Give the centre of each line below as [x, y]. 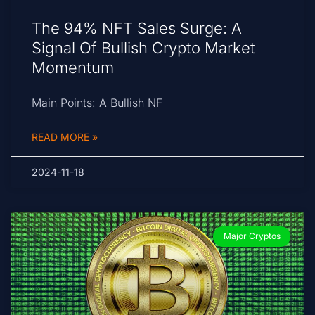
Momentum [73, 68]
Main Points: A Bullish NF [97, 103]
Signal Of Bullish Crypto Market [143, 48]
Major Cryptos [252, 236]
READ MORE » [65, 137]
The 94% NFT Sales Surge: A [137, 28]
